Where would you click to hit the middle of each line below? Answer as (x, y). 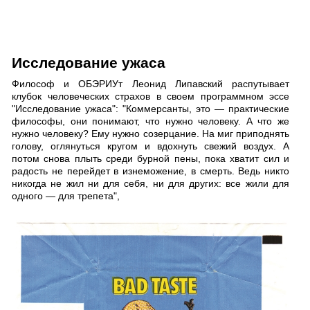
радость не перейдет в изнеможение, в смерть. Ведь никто (151, 171)
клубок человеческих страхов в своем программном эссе (151, 97)
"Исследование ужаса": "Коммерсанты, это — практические (151, 109)
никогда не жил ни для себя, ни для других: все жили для (151, 184)
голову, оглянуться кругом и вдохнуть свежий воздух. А (151, 146)
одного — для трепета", (66, 196)
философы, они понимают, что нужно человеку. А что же (151, 121)
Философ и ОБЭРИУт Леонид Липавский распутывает (151, 84)
